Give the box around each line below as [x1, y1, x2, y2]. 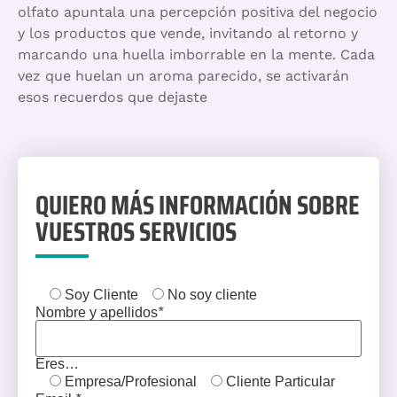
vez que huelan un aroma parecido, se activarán [18, 67, 349, 85]
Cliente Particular [226, 373, 335, 389]
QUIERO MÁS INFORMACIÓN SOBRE [35, 183, 360, 226]
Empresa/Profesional [65, 373, 197, 389]
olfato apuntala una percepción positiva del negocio [18, 4, 378, 21]
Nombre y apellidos [35, 304, 158, 320]
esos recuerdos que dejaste [18, 89, 207, 106]
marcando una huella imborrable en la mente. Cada [18, 46, 375, 64]
